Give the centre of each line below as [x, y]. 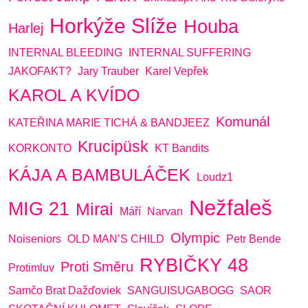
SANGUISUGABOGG [180, 290]
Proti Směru [97, 267]
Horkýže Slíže [113, 26]
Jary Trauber [108, 71]
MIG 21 [39, 209]
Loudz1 [215, 177]
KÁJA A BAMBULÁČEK [99, 175]
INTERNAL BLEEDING [65, 53]
